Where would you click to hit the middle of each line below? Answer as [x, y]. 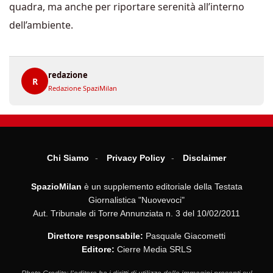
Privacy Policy [136, 158]
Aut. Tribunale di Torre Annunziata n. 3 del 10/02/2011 [136, 213]
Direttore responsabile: [95, 236]
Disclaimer [204, 158]
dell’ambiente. [41, 25]
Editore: [98, 249]
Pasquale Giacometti [184, 236]
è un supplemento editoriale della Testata [162, 186]
